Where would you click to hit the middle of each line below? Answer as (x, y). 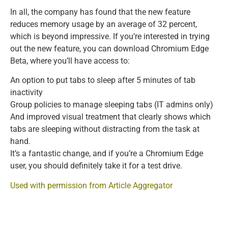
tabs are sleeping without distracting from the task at (105, 129)
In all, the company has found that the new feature (100, 12)
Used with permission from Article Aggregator (91, 185)
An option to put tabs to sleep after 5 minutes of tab (103, 80)
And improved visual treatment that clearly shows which (110, 117)
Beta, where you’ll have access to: (70, 61)
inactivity (26, 93)
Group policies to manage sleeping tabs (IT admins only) (112, 105)
